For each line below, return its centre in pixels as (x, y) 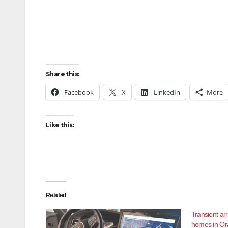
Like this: (60, 125)
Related (56, 195)
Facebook (79, 92)
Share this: (63, 74)
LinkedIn (167, 92)
